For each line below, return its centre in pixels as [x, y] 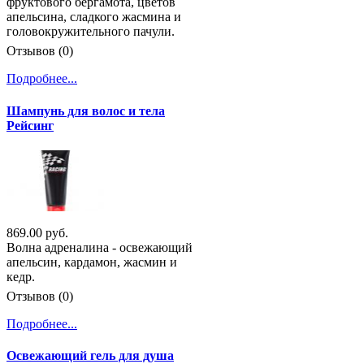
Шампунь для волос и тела [86, 110]
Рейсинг [30, 125]
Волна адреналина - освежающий [100, 247]
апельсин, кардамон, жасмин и [92, 262]
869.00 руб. [37, 232]
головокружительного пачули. [91, 32]
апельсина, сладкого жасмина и [94, 17]
